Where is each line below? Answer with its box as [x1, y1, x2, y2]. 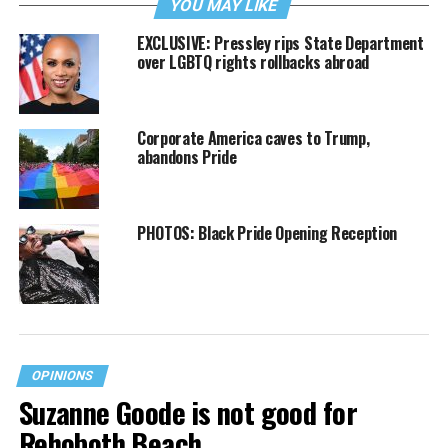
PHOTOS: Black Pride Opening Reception [136, 221, 398, 245]
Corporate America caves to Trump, [136, 126, 370, 150]
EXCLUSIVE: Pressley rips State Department [136, 31, 424, 55]
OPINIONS [29, 368, 95, 383]
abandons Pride [136, 145, 237, 169]
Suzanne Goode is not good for [18, 391, 357, 433]
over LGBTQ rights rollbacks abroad [136, 50, 369, 74]
